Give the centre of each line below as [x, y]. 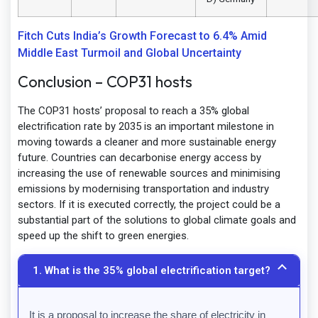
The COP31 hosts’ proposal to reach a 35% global [133, 111]
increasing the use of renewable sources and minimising [149, 174]
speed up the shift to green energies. [103, 236]
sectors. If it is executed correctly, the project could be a [149, 205]
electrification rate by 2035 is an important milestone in [146, 127]
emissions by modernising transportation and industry [143, 189]
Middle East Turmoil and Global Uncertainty [130, 53]
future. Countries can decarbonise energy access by [139, 158]
